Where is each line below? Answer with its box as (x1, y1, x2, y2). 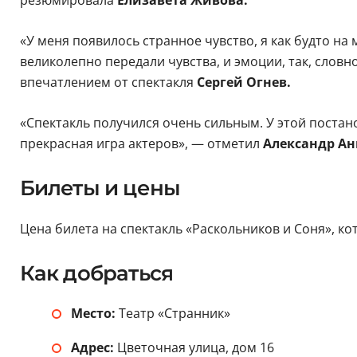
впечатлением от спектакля (19, 73, 197, 92)
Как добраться (19, 261, 174, 287)
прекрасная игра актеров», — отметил (19, 135, 263, 153)
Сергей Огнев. (196, 73, 291, 92)
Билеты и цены (19, 175, 181, 202)
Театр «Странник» (118, 304, 230, 323)
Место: (70, 304, 119, 323)
